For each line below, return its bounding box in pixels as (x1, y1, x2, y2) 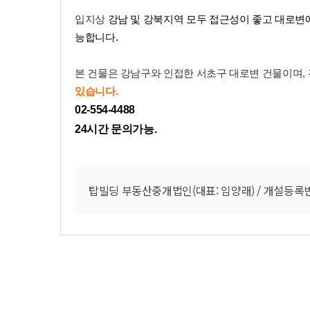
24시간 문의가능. (75, 123, 157, 135)
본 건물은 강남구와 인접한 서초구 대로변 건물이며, (75, 68, 308, 79)
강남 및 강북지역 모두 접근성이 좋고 (107, 14, 273, 25)
